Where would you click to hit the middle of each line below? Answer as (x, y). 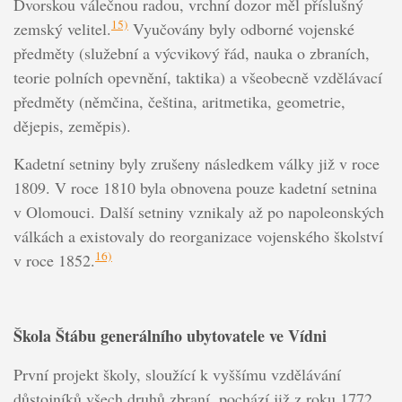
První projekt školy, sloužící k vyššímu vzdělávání (177, 374)
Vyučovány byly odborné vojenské (241, 28)
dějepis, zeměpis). (72, 125)
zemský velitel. (62, 28)
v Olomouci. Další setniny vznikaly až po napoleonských (198, 211)
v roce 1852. (54, 260)
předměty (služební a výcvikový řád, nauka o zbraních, (191, 52)
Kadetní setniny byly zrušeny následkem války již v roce (196, 163)
